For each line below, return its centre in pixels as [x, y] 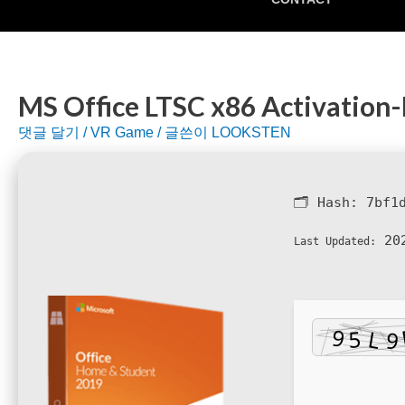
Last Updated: [334, 241]
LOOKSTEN [251, 132]
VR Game [122, 132]
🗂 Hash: [330, 202]
